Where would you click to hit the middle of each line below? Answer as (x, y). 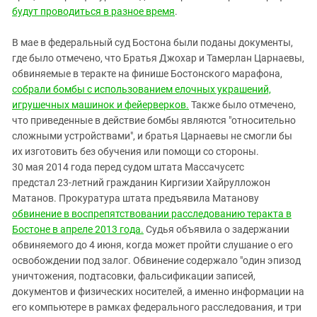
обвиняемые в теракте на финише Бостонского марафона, (147, 73)
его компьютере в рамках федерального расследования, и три (157, 307)
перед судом (123, 167)
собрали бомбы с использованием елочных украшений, (142, 89)
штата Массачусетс (199, 167)
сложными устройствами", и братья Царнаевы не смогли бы (152, 136)
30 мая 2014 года (53, 167)
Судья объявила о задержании (217, 229)
